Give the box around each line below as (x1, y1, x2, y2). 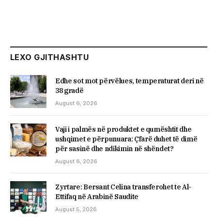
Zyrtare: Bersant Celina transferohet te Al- (55, 183, 191, 192)
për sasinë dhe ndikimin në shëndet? (55, 144, 174, 154)
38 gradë (55, 86, 84, 95)
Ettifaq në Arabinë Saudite (55, 192, 139, 201)
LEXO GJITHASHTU (10, 52, 89, 62)
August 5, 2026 (55, 206, 97, 213)
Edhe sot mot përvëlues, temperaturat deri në (55, 77, 204, 86)
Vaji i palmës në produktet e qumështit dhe (55, 125, 192, 134)
